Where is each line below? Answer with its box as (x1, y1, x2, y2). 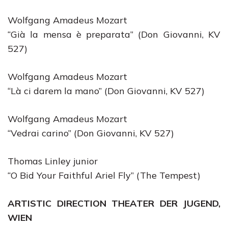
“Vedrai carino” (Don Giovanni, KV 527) (8, 127, 174, 139)
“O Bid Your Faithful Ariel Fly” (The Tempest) (8, 169, 201, 181)
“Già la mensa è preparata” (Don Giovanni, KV (8, 28, 220, 40)
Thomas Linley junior (8, 155, 98, 167)
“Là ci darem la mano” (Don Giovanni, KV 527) (8, 85, 205, 97)
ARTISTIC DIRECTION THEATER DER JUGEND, (8, 197, 220, 209)
